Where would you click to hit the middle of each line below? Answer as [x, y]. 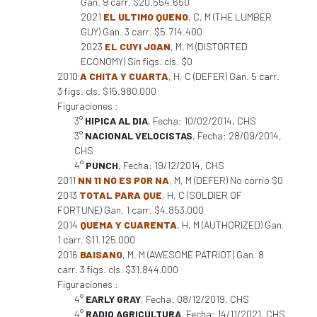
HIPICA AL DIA [116, 121]
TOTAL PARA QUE [121, 195]
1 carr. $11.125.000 [96, 240]
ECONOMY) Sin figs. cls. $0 [137, 61]
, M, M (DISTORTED [209, 46]
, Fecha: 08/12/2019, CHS [195, 299]
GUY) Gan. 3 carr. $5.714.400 [142, 31]
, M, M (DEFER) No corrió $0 [226, 180]
